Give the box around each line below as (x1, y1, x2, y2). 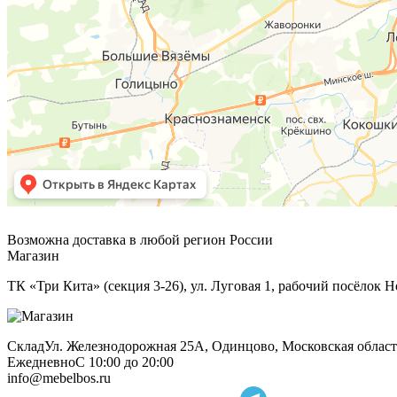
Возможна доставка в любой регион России (7, 231, 273, 247)
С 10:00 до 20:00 (75, 354, 174, 370)
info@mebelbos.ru (7, 370, 111, 385)
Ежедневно (7, 354, 75, 370)
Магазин (7, 247, 59, 263)
